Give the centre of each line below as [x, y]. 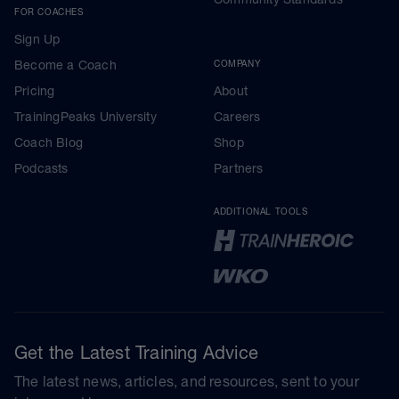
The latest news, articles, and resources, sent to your [187, 381]
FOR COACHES [49, 11]
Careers [237, 116]
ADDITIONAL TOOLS [261, 211]
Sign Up [37, 39]
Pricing [35, 90]
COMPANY [237, 63]
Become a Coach [65, 65]
